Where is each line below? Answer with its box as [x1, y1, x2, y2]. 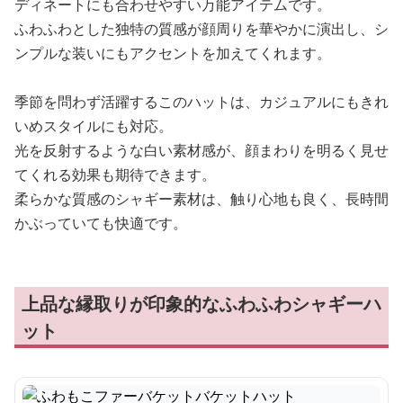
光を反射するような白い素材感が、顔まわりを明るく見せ [14, 140, 389, 160]
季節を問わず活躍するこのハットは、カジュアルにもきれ [14, 92, 389, 112]
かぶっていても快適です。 [14, 213, 187, 233]
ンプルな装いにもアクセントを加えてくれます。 [14, 43, 331, 63]
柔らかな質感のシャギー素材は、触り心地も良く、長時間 [14, 189, 389, 209]
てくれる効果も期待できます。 [14, 165, 216, 184]
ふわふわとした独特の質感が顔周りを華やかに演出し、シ [14, 19, 389, 39]
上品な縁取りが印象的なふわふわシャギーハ [22, 291, 381, 316]
